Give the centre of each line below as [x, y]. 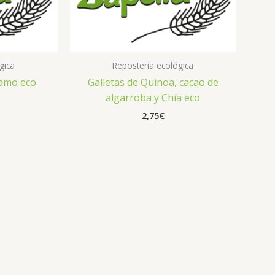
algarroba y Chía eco [153, 97]
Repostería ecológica [153, 65]
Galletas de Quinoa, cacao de [153, 82]
